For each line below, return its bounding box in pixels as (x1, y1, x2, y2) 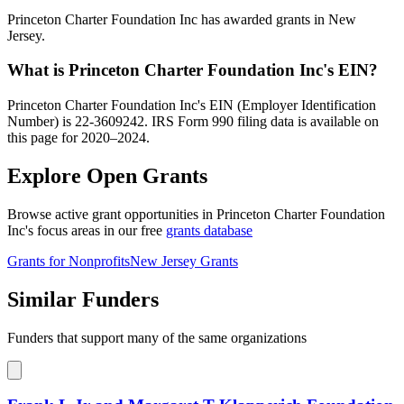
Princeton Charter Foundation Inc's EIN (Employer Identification (7, 97, 376, 114)
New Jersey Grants (130, 252, 238, 269)
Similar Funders (7, 287, 159, 311)
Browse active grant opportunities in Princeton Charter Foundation (7, 206, 385, 222)
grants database (166, 222, 252, 238)
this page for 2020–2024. (7, 130, 150, 146)
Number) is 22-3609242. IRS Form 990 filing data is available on (7, 114, 379, 130)
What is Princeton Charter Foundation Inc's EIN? (7, 60, 378, 80)
